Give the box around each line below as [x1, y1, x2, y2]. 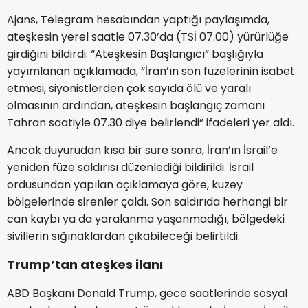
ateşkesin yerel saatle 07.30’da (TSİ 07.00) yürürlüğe [7, 28, 289, 45]
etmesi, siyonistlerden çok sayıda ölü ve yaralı [7, 80, 251, 96]
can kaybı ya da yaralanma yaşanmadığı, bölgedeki [7, 210, 285, 227]
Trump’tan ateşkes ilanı [7, 255, 163, 273]
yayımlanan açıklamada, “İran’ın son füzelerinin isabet [7, 63, 295, 79]
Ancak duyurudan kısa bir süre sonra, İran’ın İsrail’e [7, 142, 278, 158]
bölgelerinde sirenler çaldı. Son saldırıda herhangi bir [7, 193, 288, 210]
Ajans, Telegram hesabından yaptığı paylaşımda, [7, 11, 269, 27]
